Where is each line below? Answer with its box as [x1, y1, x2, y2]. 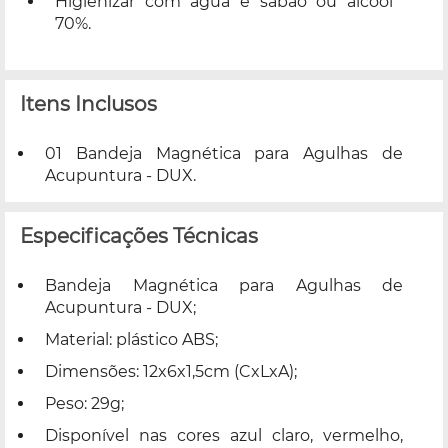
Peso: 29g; [45, 393, 124, 413]
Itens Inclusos [20, 91, 157, 116]
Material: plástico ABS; [45, 329, 218, 349]
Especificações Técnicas [20, 223, 258, 248]
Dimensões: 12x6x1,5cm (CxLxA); [45, 361, 297, 381]
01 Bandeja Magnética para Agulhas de [45, 143, 403, 163]
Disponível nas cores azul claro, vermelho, [45, 425, 403, 445]
